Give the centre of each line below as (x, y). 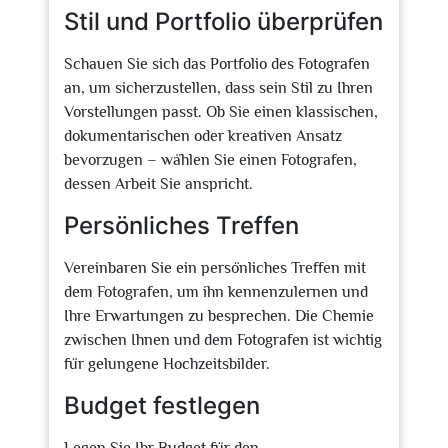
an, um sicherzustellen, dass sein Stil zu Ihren (218, 88)
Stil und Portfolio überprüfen (223, 21)
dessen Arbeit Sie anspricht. (158, 184)
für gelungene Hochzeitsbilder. (167, 364)
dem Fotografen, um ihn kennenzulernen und (216, 292)
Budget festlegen (162, 405)
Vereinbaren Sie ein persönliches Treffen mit (215, 268)
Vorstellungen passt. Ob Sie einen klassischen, (221, 112)
